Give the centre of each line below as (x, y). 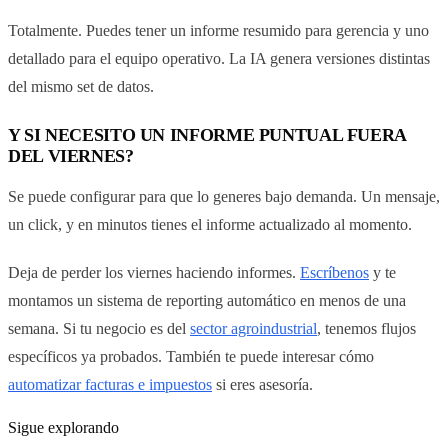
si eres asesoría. (262, 384)
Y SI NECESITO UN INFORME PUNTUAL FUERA (207, 134)
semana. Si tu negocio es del (99, 328)
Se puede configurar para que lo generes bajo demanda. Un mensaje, (224, 196)
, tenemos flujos (366, 328)
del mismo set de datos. (81, 86)
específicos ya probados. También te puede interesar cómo (191, 356)
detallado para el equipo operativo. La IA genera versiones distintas (219, 58)
